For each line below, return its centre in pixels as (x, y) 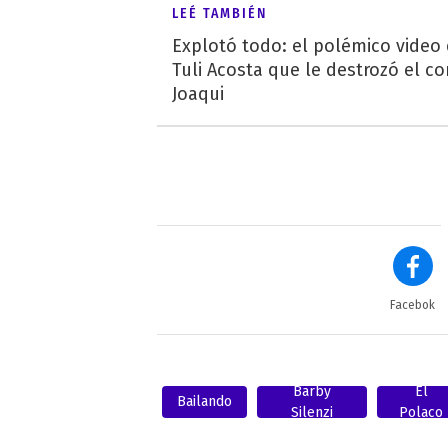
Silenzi (312, 412)
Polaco (421, 412)
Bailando (204, 402)
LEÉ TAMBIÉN (219, 13)
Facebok (413, 304)
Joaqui (198, 93)
